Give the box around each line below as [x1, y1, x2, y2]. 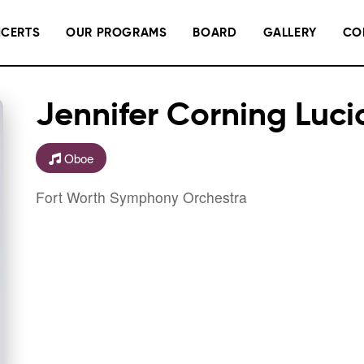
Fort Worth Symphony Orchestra [36, 187, 247, 207]
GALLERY [262, 26, 317, 39]
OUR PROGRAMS [66, 26, 167, 39]
